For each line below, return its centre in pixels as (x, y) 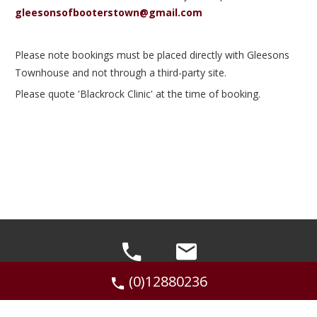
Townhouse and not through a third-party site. (121, 72)
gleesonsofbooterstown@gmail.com (109, 12)
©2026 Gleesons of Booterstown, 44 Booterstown (158, 299)
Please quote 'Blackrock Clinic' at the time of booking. (138, 93)
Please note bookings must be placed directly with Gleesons (152, 54)
